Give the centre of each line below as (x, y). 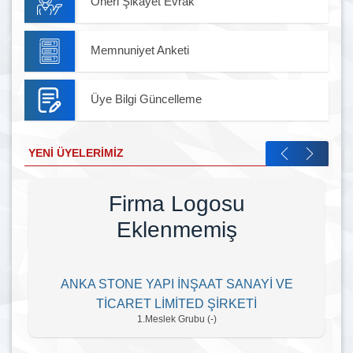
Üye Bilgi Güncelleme (146, 99)
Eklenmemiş (176, 229)
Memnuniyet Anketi (140, 50)
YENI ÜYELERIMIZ (76, 153)
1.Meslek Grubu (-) (176, 319)
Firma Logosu (176, 203)
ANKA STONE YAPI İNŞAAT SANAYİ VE (176, 284)
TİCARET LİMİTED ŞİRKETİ (177, 303)
